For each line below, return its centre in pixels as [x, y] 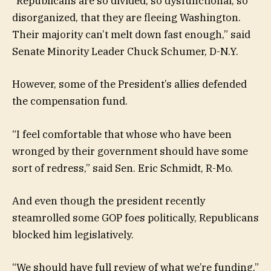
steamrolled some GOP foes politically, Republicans [135, 217]
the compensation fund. [71, 101]
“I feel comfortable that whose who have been [122, 134]
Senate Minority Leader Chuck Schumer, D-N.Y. [125, 52]
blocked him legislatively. [73, 234]
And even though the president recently [109, 201]
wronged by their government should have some [130, 151]
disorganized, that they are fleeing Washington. [126, 18]
